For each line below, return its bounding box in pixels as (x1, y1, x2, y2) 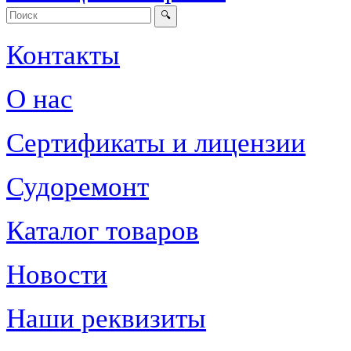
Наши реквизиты (6, 303, 206, 334)
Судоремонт (6, 172, 149, 202)
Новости (6, 259, 107, 290)
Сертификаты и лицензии (6, 128, 306, 158)
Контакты (6, 40, 120, 71)
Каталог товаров (6, 215, 199, 246)
